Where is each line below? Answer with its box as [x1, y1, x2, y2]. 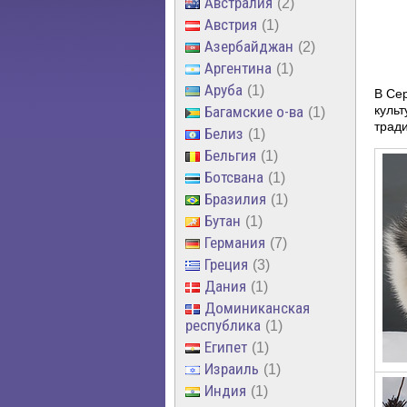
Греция [204, 254, 248, 273]
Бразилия [204, 189, 266, 208]
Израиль [204, 359, 259, 378]
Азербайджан [204, 36, 293, 55]
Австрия [204, 15, 257, 34]
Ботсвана [204, 167, 263, 186]
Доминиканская [204, 298, 310, 317]
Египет [204, 337, 247, 356]
